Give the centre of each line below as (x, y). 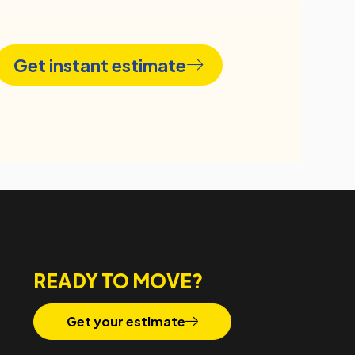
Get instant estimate (100, 65)
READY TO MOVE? (118, 280)
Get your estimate (126, 321)
